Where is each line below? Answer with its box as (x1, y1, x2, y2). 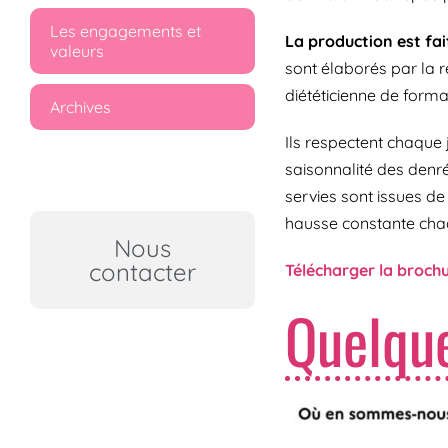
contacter (88, 257, 196, 288)
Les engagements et (50, 21, 201, 42)
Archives (50, 97, 111, 118)
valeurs (50, 41, 104, 62)
